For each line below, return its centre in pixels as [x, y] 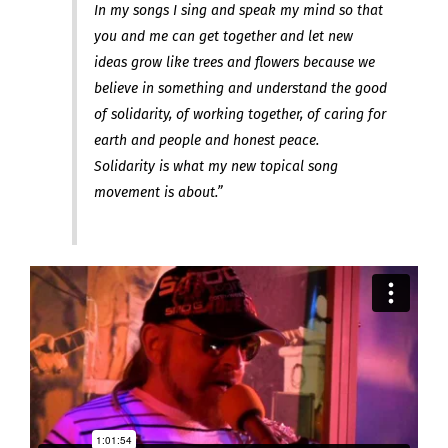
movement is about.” [158, 192]
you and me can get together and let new [223, 36]
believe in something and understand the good [240, 88]
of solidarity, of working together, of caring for [239, 114]
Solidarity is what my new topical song [215, 166]
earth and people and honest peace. [206, 140]
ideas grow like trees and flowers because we [234, 62]
